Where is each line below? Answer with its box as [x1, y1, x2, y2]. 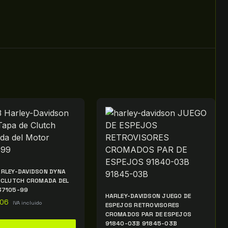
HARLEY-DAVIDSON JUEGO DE [105, 192, 191, 201]
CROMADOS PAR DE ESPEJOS [105, 210, 192, 219]
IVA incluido [13, 199, 42, 207]
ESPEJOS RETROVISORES [105, 201, 180, 210]
